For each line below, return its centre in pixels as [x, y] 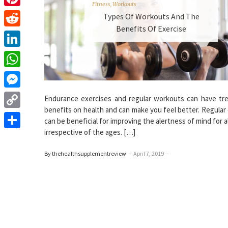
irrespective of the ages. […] [90, 132]
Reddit [15, 34]
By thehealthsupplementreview [85, 153]
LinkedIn [18, 55]
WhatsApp [20, 75]
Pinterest [19, 14]
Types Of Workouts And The [151, 16]
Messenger [22, 95]
